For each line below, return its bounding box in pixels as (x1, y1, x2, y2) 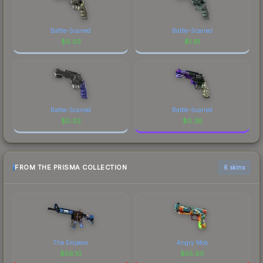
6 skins (224, 163, 245, 171)
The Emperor (53, 238, 89, 246)
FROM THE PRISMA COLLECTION (15, 163, 127, 172)
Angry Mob (177, 238, 208, 246)
